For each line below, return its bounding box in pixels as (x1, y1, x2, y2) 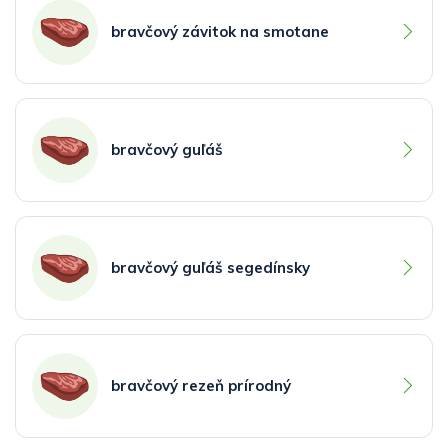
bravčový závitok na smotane (111, 21, 329, 41)
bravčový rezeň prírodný (111, 375, 291, 395)
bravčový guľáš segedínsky (111, 257, 310, 277)
